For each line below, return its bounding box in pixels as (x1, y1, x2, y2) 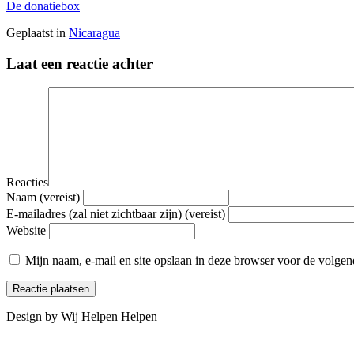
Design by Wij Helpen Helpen (6, 310, 157, 324)
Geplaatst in (6, 25, 69, 40)
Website (6, 224, 46, 238)
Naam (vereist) (6, 190, 80, 205)
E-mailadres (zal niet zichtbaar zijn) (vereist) (6, 207, 225, 221)
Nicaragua (69, 25, 120, 40)
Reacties (6, 175, 48, 190)
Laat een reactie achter (6, 55, 153, 72)
